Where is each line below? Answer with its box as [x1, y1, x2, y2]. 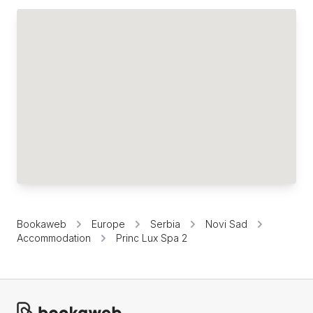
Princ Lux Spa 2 [116, 232, 187, 244]
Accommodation [17, 232, 91, 244]
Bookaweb [17, 218, 66, 230]
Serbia [150, 218, 180, 230]
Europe [92, 218, 125, 230]
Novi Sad [205, 218, 247, 230]
